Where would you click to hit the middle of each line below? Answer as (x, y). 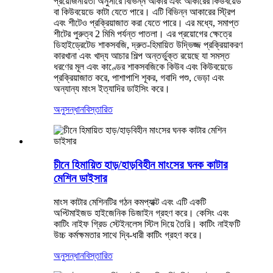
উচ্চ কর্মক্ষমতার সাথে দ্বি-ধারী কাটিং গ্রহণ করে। (128, 235)
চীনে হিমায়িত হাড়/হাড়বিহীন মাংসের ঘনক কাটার (141, 165)
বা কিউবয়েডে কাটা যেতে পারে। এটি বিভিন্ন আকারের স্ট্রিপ (144, 12)
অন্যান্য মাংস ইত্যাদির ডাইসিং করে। (112, 89)
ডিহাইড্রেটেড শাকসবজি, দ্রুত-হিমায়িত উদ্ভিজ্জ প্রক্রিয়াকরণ (148, 45)
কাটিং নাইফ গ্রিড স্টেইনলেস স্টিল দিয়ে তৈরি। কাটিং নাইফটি (147, 224)
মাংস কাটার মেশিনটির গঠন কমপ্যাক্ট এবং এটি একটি (130, 202)
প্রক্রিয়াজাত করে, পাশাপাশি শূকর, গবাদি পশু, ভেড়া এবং (139, 78)
